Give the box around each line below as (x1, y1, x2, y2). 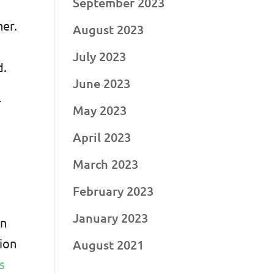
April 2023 (73, 128, 131, 145)
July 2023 (73, 48, 127, 64)
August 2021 (73, 236, 144, 253)
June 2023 (73, 75, 131, 91)
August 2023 (73, 21, 144, 37)
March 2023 (73, 155, 139, 172)
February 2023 (73, 182, 154, 199)
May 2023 (73, 102, 127, 118)
